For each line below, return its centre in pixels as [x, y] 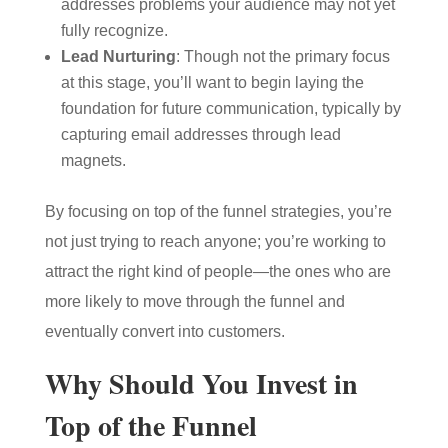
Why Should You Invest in [201, 383]
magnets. [93, 160]
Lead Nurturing [118, 56]
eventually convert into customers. [164, 331]
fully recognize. [114, 30]
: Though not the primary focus [282, 56]
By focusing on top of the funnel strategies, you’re [218, 211]
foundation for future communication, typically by [230, 108]
